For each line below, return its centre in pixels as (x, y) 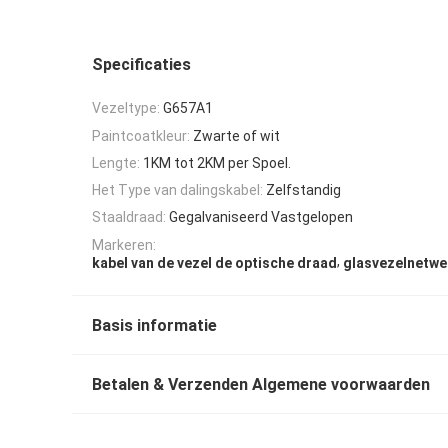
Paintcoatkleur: (141, 135)
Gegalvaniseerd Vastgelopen (261, 217)
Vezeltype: (126, 108)
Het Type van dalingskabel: (177, 190)
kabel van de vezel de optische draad (214, 262)
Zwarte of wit (236, 135)
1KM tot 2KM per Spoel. (217, 162)
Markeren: (124, 244)
